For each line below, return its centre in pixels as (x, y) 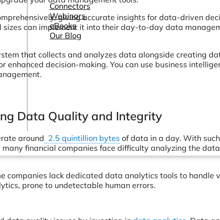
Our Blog (66, 35)
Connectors (70, 6)
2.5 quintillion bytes (82, 138)
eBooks (63, 26)
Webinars (68, 16)
